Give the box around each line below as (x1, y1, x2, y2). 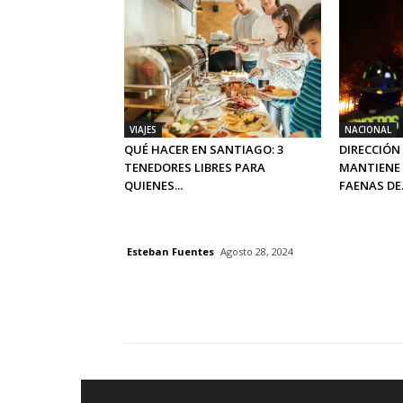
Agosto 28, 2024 (220, 245, 293, 259)
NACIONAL (344, 123, 391, 137)
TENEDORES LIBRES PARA (124, 159, 265, 176)
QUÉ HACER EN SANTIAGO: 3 (124, 141, 283, 158)
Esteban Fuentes (127, 244, 214, 258)
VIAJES (130, 123, 157, 137)
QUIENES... (124, 177, 183, 194)
